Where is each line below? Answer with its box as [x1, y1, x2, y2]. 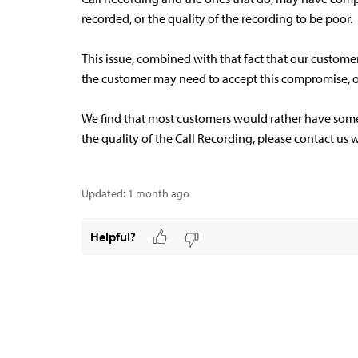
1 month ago [128, 186, 189, 201]
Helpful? [89, 228, 136, 245]
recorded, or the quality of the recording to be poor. [82, 10, 352, 26]
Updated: [82, 186, 125, 201]
